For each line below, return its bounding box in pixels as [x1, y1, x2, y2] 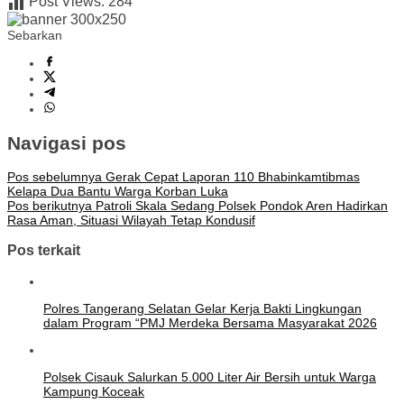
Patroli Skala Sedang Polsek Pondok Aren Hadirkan [92, 197, 388, 213]
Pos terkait [7, 242, 80, 259]
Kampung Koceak [43, 383, 144, 399]
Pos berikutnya [7, 197, 92, 213]
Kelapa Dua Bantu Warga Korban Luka [7, 183, 228, 198]
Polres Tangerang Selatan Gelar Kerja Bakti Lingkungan [43, 300, 362, 316]
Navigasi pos [7, 132, 126, 153]
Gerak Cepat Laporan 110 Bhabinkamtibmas [102, 169, 360, 184]
